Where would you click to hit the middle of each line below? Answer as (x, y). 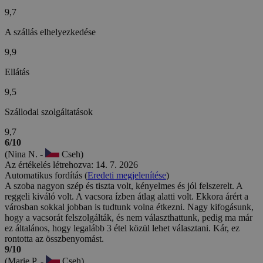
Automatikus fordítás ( (46, 176)
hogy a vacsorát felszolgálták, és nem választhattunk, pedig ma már (129, 218)
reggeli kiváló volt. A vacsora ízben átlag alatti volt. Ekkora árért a (127, 197)
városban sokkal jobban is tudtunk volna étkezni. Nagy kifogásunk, (129, 207)
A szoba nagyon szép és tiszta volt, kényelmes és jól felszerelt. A (124, 186)
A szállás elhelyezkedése (50, 32)
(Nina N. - (25, 154)
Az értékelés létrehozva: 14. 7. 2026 (71, 165)
